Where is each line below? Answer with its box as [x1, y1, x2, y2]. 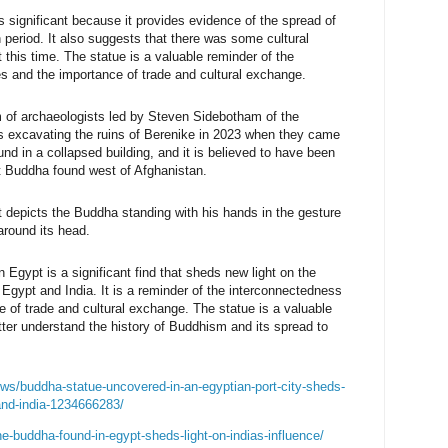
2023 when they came [213, 126, 340, 142]
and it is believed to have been [158, 144, 335, 160]
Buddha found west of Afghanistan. [5, 162, 211, 178]
